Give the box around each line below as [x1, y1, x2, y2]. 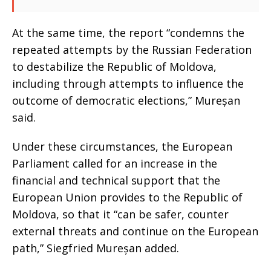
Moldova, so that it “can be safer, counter [12, 207, 229, 221]
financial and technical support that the [12, 173, 220, 188]
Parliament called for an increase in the [12, 156, 217, 171]
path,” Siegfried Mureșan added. [12, 241, 179, 255]
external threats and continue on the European [12, 224, 258, 238]
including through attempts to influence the [12, 76, 244, 91]
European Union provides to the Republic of [12, 190, 243, 204]
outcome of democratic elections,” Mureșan [12, 93, 240, 108]
